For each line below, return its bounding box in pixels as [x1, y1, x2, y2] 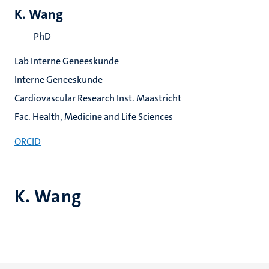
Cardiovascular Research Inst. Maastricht [14, 92, 181, 104]
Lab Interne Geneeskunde [14, 55, 119, 67]
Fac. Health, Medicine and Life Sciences [14, 110, 173, 123]
